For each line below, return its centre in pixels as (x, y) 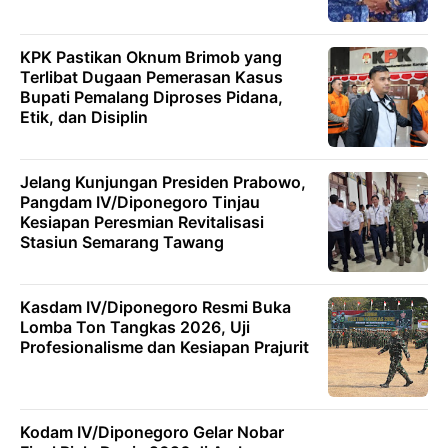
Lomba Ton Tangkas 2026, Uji (135, 327)
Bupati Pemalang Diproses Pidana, (151, 97)
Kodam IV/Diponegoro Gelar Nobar (152, 432)
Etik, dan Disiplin (84, 117)
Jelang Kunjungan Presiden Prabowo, (163, 182)
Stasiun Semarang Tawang (122, 242)
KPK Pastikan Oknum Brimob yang (151, 57)
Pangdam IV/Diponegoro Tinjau (140, 202)
